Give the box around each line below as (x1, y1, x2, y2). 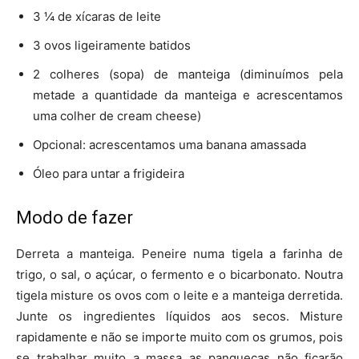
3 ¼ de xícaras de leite (33, 8, 161, 24)
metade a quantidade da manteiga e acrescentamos (33, 87, 343, 103)
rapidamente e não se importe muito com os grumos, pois (16, 329, 343, 345)
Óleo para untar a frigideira (33, 165, 184, 181)
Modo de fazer (16, 207, 133, 228)
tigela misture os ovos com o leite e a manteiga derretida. (16, 287, 343, 303)
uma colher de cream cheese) (33, 107, 201, 123)
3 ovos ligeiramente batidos (33, 37, 191, 53)
